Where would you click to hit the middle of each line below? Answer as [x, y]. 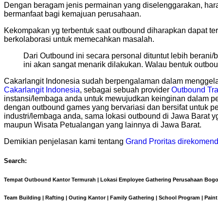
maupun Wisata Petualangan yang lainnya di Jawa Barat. [103, 125]
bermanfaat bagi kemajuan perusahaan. [73, 14]
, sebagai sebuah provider [126, 90]
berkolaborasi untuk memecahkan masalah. [79, 39]
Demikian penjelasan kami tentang [65, 142]
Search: [15, 161]
